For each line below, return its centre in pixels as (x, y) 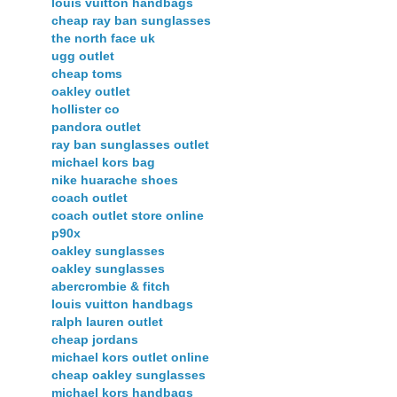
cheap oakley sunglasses (128, 375)
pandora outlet (96, 127)
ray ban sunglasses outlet (130, 145)
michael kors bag (103, 163)
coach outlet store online (128, 216)
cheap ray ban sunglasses (131, 21)
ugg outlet (83, 56)
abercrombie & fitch (111, 287)
